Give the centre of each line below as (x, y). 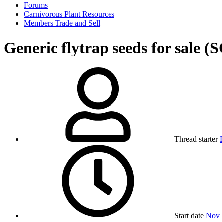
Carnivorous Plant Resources (69, 14)
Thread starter (196, 139)
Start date (189, 216)
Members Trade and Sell (62, 23)
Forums (36, 5)
